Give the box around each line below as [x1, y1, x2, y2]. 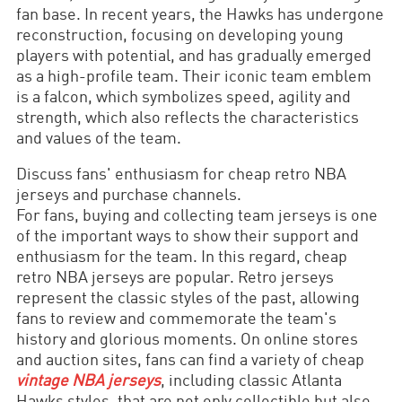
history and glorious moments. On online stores [16, 332, 359, 349]
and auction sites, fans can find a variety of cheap [16, 353, 365, 370]
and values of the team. [16, 131, 182, 148]
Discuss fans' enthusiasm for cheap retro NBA [16, 167, 347, 184]
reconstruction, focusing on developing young [16, 28, 345, 45]
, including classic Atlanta [161, 373, 343, 390]
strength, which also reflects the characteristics [16, 110, 360, 127]
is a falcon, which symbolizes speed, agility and [16, 90, 352, 107]
